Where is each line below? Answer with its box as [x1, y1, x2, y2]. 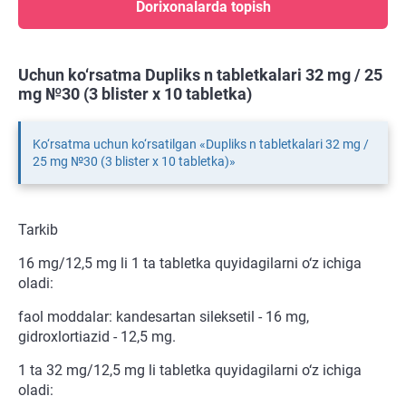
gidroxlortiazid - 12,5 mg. [18, 328, 176, 346]
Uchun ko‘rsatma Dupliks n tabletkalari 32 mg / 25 [18, 65, 382, 85]
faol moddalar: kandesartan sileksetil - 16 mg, [18, 308, 309, 326]
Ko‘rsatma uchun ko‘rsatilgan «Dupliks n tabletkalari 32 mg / [33, 137, 369, 152]
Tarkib [18, 221, 58, 239]
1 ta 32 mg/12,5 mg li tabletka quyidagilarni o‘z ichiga [18, 362, 362, 380]
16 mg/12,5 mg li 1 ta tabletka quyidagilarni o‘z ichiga [18, 255, 362, 273]
